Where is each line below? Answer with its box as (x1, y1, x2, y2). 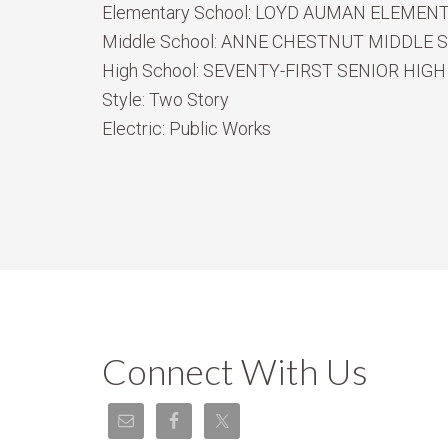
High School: (102, 60, 203, 81)
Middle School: (102, 31, 221, 52)
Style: (102, 89, 149, 110)
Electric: (102, 118, 169, 139)
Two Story (149, 89, 229, 110)
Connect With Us (102, 349, 368, 393)
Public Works (169, 118, 271, 139)
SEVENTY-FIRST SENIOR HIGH (203, 60, 446, 81)
